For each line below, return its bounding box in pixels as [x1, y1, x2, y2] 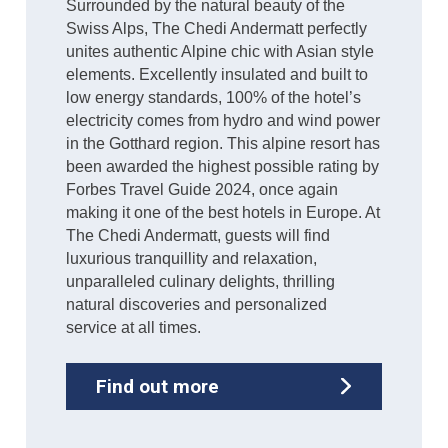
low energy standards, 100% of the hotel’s [66, 88, 362, 106]
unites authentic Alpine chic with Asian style [66, 42, 375, 60]
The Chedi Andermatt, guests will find [66, 226, 331, 244]
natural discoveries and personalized [66, 295, 328, 313]
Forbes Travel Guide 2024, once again [66, 180, 339, 198]
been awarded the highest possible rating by [66, 157, 380, 175]
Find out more [96, 374, 220, 398]
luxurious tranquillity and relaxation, [66, 249, 318, 267]
